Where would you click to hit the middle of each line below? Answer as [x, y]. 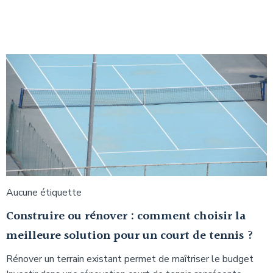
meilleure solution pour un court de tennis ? [130, 236]
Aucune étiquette [44, 192]
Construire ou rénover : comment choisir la [126, 216]
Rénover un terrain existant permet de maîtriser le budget [130, 259]
